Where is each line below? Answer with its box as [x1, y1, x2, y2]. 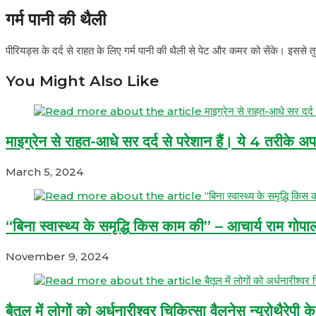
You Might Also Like [6, 71, 159, 90]
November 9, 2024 [6, 249, 109, 263]
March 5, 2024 [6, 164, 83, 178]
